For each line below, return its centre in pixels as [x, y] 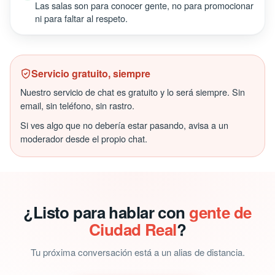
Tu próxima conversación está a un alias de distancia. [137, 252]
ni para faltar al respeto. [81, 18]
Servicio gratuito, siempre [91, 73]
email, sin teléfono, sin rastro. [77, 105]
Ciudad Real [133, 229]
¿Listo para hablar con [107, 212]
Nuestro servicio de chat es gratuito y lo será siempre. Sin [133, 92]
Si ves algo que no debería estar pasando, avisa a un [124, 125]
